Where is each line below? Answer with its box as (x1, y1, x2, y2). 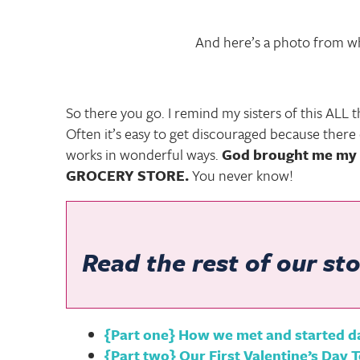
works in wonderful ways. (66, 143, 222, 165)
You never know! (189, 164, 293, 186)
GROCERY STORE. (66, 164, 189, 186)
